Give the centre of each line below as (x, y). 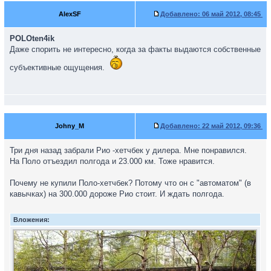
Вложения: (31, 220)
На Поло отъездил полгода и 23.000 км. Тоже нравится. (112, 161)
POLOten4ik (32, 38)
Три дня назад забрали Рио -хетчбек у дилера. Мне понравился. (128, 150)
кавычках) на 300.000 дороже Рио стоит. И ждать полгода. (117, 194)
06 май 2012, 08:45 (231, 14)
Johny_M (70, 126)
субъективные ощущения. (58, 67)
